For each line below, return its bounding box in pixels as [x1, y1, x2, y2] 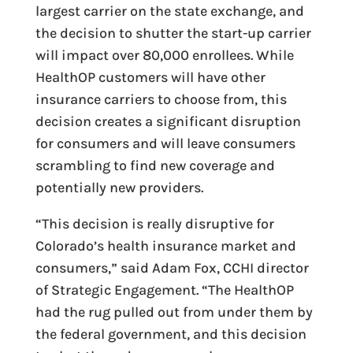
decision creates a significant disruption [35, 113, 301, 130]
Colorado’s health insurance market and [35, 237, 296, 255]
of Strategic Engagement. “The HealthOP [35, 281, 294, 299]
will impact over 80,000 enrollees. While [35, 46, 294, 64]
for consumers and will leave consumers [35, 135, 295, 152]
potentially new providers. [35, 179, 203, 196]
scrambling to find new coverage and [35, 157, 275, 174]
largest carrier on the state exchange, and [35, 2, 304, 20]
